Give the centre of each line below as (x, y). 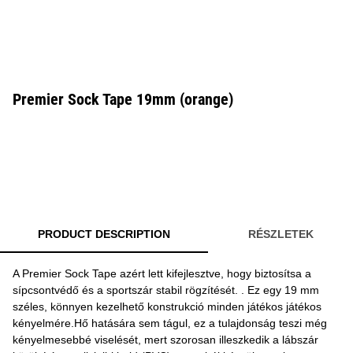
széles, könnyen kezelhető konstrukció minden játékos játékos (167, 307)
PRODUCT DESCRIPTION (104, 234)
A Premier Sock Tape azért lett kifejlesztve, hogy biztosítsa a (162, 273)
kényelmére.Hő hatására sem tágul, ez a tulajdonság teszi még (170, 323)
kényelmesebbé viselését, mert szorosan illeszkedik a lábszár (165, 340)
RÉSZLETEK (281, 234)
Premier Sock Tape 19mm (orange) (123, 99)
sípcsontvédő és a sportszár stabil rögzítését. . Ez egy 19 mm (166, 290)
